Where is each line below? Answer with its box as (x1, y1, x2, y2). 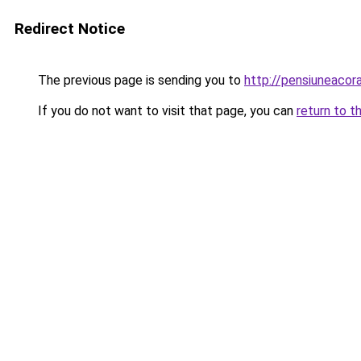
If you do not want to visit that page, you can (35, 103, 297, 118)
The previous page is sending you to (35, 73, 244, 88)
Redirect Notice (15, 19, 125, 38)
